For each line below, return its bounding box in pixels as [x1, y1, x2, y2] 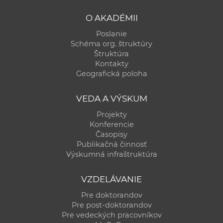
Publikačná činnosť [76, 140, 147, 149]
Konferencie [89, 120, 134, 129]
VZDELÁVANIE [81, 174, 142, 185]
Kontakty [95, 59, 128, 69]
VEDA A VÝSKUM [76, 94, 147, 104]
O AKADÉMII [85, 13, 138, 23]
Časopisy [96, 130, 127, 139]
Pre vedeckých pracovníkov [61, 211, 162, 220]
